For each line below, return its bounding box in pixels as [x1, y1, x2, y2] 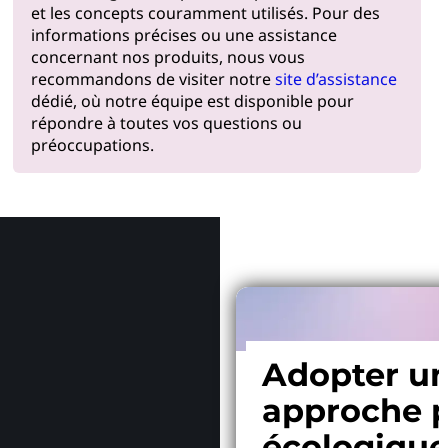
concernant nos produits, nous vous [30, 45, 305, 68]
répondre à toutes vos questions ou [30, 111, 302, 134]
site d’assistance [274, 67, 397, 90]
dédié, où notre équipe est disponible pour [30, 89, 354, 112]
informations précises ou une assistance [30, 23, 337, 46]
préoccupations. [30, 133, 154, 156]
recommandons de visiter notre [30, 67, 275, 90]
